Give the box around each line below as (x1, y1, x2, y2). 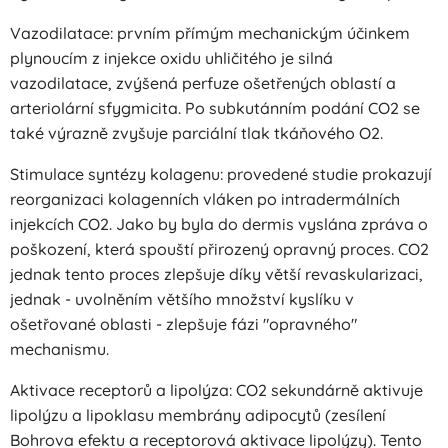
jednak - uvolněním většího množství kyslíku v (10, 289, 354, 309)
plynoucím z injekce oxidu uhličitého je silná (10, 48, 333, 68)
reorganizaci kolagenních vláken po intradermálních (10, 189, 400, 209)
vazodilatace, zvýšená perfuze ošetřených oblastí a (10, 73, 396, 93)
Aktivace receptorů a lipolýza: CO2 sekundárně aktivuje (10, 380, 423, 400)
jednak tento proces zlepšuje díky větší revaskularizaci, (10, 264, 423, 284)
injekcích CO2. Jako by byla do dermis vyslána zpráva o (10, 214, 428, 234)
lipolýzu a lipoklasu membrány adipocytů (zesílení (10, 405, 386, 425)
